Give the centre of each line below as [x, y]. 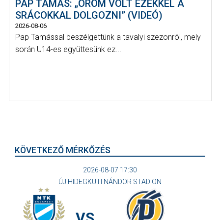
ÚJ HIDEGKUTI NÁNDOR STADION [110, 181]
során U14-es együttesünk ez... [68, 50]
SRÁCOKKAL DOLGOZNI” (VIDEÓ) [89, 15]
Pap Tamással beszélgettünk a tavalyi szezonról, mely [108, 37]
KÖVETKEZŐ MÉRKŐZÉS [63, 150]
